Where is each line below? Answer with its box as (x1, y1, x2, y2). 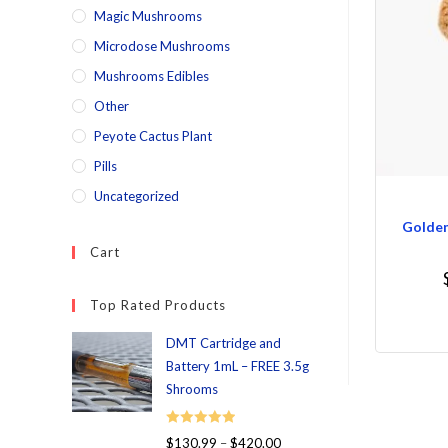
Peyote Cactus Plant (94, 128, 212, 144)
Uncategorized (94, 188, 179, 204)
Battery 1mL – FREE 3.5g (166, 358, 309, 374)
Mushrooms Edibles (94, 68, 209, 84)
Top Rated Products (90, 297, 226, 313)
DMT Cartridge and (166, 335, 281, 351)
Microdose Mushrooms (94, 38, 230, 54)
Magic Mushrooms (94, 8, 202, 24)
